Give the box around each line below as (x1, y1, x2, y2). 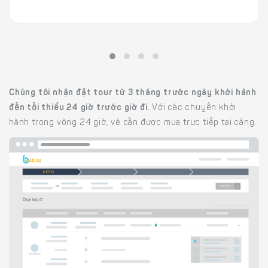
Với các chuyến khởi (150, 103, 237, 112)
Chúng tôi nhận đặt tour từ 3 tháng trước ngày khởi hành (9, 89, 257, 98)
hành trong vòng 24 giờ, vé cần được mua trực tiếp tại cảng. (9, 118, 257, 127)
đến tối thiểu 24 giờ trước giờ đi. (9, 103, 150, 112)
